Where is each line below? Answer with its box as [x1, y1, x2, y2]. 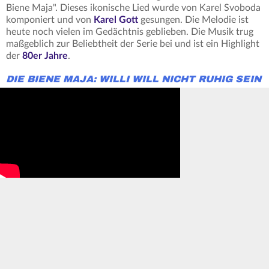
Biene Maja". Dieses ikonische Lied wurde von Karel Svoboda [6, 3, 261, 13]
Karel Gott [94, 15, 138, 25]
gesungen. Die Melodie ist [138, 15, 249, 25]
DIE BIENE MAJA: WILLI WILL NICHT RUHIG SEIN [6, 73, 261, 86]
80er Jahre [22, 51, 68, 61]
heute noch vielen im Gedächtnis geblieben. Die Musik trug [6, 27, 253, 37]
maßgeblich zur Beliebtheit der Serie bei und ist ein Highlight [6, 39, 259, 49]
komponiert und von [6, 15, 94, 25]
